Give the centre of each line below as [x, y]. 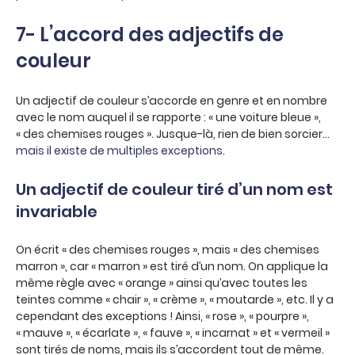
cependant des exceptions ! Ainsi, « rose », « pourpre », [162, 316]
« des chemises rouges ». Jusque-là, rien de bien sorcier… [173, 134]
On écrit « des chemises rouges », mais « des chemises [168, 250]
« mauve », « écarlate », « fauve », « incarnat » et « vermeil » [173, 333]
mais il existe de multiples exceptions [119, 151]
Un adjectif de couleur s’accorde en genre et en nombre [172, 101]
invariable [57, 212]
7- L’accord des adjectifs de [150, 34]
